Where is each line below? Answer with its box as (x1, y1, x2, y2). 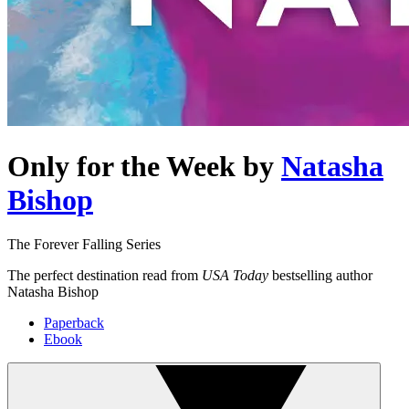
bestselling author (268, 267, 372, 284)
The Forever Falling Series (7, 236, 161, 253)
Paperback (44, 315, 104, 331)
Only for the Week (7, 149, 236, 183)
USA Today (202, 267, 268, 284)
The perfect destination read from (7, 267, 202, 284)
